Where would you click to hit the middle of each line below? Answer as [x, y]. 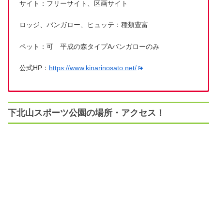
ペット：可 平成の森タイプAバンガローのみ [89, 46]
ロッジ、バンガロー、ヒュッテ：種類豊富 [84, 25]
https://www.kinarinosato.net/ [93, 68]
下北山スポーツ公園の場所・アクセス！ [86, 113]
